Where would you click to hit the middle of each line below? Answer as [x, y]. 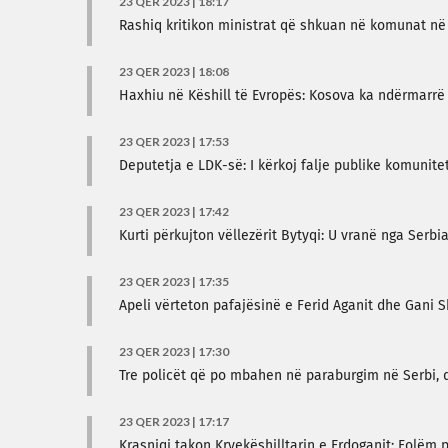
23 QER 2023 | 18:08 [174, 71]
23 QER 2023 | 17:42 [174, 211]
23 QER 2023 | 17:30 [174, 351]
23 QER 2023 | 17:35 [174, 281]
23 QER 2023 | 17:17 [174, 421]
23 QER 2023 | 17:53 [174, 141]
